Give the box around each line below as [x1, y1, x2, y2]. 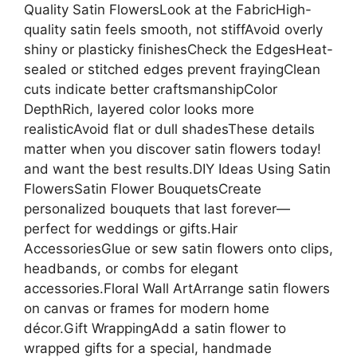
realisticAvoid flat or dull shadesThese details [24, 120, 315, 137]
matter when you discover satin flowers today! [24, 140, 321, 157]
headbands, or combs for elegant [24, 260, 238, 277]
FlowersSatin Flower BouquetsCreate [24, 180, 261, 197]
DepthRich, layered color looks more [24, 100, 254, 117]
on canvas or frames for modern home [24, 300, 269, 316]
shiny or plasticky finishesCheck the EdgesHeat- [24, 41, 333, 57]
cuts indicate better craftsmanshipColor [24, 80, 277, 97]
